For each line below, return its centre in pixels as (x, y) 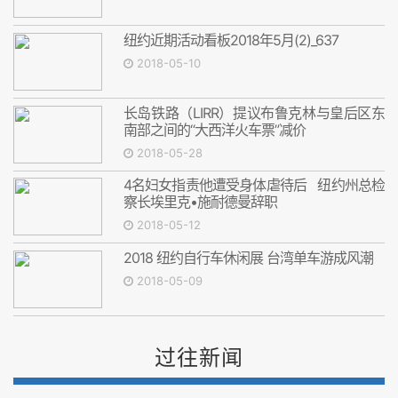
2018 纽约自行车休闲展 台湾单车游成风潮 (248, 258)
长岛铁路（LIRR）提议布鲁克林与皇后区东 (254, 112)
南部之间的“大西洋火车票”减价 (214, 129)
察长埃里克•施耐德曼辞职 (200, 202)
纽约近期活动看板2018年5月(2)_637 (231, 40)
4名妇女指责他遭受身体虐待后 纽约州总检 (254, 185)
